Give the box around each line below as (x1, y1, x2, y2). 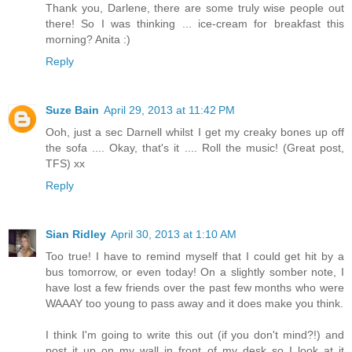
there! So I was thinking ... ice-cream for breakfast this (46, 16, 344, 30)
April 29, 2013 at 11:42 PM (104, 103, 235, 116)
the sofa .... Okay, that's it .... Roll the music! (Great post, (46, 141, 344, 154)
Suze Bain (46, 103, 99, 116)
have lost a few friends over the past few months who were (46, 280, 344, 294)
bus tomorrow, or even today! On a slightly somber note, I (46, 265, 344, 278)
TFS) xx (46, 156, 85, 170)
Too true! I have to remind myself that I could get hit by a (46, 249, 344, 262)
